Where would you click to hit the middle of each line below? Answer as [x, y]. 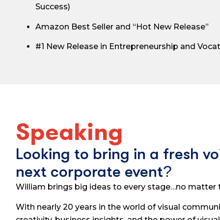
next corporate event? [94, 172]
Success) [53, 7]
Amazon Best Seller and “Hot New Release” [122, 27]
